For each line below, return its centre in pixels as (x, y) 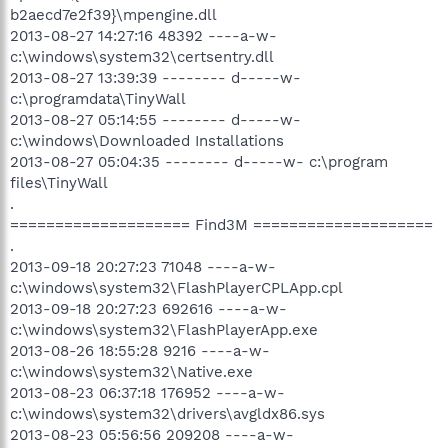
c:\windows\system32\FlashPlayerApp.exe (164, 329)
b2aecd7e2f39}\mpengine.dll (113, 14)
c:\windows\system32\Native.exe (131, 371)
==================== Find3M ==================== (221, 224)
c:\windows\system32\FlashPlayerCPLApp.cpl (176, 287)
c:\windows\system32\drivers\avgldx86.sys (167, 413)
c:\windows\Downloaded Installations (147, 140)
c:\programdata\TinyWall (98, 98)
